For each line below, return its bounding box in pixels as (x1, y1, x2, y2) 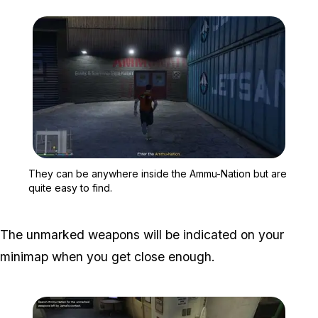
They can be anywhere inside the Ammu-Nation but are (28, 167, 287, 180)
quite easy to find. (28, 181, 112, 194)
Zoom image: (158, 159, 215, 170)
